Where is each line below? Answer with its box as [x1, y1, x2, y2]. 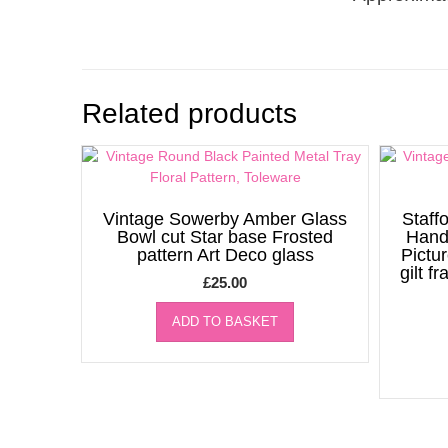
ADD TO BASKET [172, 313, 279, 329]
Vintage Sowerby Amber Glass [103, 208, 348, 229]
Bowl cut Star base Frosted [117, 226, 334, 247]
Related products [82, 97, 297, 129]
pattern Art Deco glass [136, 244, 314, 265]
